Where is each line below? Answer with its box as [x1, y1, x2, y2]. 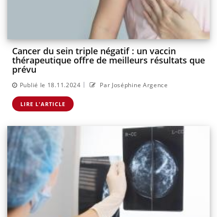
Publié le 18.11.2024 [19, 80, 81, 89]
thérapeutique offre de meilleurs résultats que [12, 54, 205, 66]
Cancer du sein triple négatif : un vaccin [12, 45, 176, 57]
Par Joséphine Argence [98, 80, 168, 89]
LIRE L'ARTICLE [20, 100, 65, 108]
